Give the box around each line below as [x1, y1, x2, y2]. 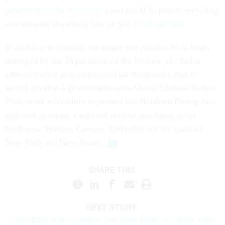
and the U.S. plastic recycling [107, 5, 218, 16]
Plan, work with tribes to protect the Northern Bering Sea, [5, 96, 217, 107]
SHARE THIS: [93, 165, 137, 175]
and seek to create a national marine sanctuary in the [5, 110, 196, 121]
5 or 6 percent [133, 19, 183, 29]
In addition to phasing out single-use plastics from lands [5, 42, 209, 53]
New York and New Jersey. [5, 137, 104, 148]
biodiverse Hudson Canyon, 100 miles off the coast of [5, 124, 202, 134]
